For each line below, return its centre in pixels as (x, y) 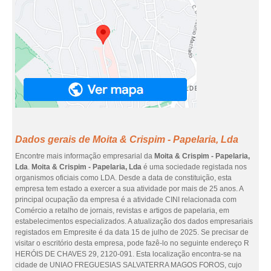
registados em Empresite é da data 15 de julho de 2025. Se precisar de (132, 232)
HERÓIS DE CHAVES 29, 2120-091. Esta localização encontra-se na (128, 254)
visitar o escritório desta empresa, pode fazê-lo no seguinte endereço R (132, 243)
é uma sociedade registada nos (194, 167)
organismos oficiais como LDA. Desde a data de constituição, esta (123, 178)
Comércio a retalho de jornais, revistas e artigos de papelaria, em (122, 211)
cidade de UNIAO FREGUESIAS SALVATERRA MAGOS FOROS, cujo (129, 265)
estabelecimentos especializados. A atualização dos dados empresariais (134, 221)
